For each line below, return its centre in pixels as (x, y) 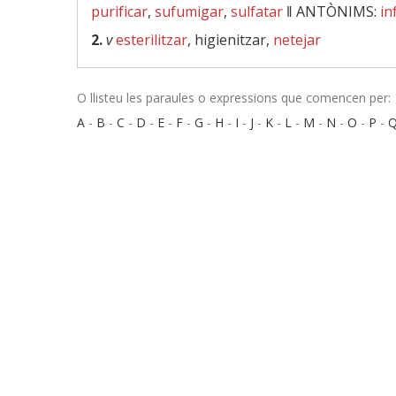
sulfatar (257, 11)
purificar (119, 11)
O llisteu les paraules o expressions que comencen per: (234, 98)
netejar (297, 40)
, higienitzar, (230, 40)
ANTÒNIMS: (338, 11)
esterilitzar (152, 40)
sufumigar (189, 11)
